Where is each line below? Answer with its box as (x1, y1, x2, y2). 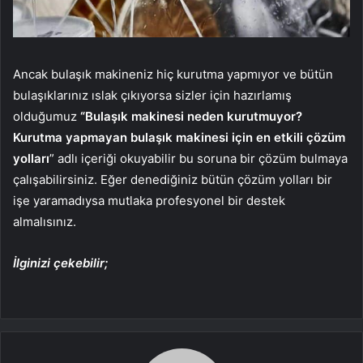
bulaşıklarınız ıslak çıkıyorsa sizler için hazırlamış (13, 88, 292, 104)
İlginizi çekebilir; (13, 255, 108, 271)
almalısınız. (13, 214, 76, 230)
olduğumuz (13, 109, 80, 125)
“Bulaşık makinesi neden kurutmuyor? (80, 109, 302, 125)
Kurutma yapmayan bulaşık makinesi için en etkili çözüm (13, 130, 345, 146)
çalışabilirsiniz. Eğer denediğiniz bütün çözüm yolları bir (13, 172, 332, 188)
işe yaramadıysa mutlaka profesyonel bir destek (13, 193, 285, 209)
